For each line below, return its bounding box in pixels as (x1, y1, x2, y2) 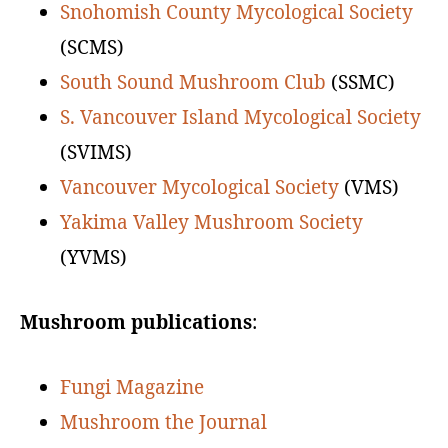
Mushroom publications (20, 309, 252, 335)
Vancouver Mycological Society (60, 174, 339, 200)
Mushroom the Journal (60, 409, 267, 435)
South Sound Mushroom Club (60, 69, 326, 95)
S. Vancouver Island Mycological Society (60, 104, 421, 130)
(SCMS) (60, 34, 124, 60)
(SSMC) (326, 69, 395, 95)
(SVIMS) (60, 139, 132, 165)
